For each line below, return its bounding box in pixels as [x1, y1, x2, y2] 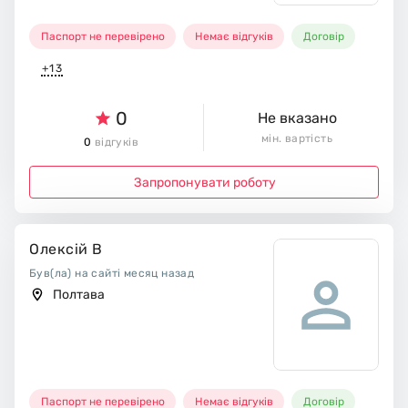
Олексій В [29, 240, 103, 259]
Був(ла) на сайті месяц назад [29, 267, 195, 280]
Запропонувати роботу [133, 174, 276, 190]
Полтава [52, 287, 105, 303]
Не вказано [257, 109, 337, 127]
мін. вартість [260, 132, 333, 146]
